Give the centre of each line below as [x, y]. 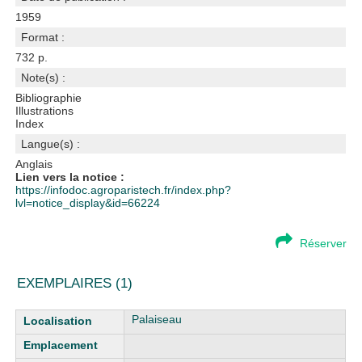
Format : [43, 37]
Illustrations [45, 111]
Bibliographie [49, 98]
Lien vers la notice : [70, 177]
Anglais [34, 164]
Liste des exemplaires [72, 316]
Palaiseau [157, 319]
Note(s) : [44, 78]
